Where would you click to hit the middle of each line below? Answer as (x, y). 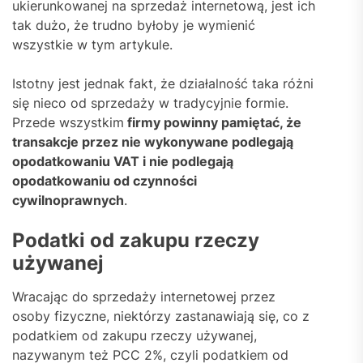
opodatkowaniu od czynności (105, 180)
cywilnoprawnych (68, 200)
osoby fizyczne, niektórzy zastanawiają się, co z (161, 316)
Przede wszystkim (68, 122)
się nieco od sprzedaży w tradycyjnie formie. (150, 102)
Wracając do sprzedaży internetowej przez (144, 296)
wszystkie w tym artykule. (94, 44)
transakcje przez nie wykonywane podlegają (153, 141)
